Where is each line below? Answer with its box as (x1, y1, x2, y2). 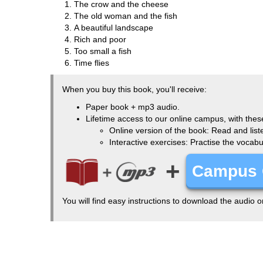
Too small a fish (73, 46, 131, 56)
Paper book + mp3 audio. (85, 102, 180, 112)
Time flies (73, 58, 109, 68)
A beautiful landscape (73, 23, 153, 33)
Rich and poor (73, 35, 126, 45)
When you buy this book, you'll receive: (62, 85, 207, 95)
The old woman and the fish (73, 11, 177, 21)
